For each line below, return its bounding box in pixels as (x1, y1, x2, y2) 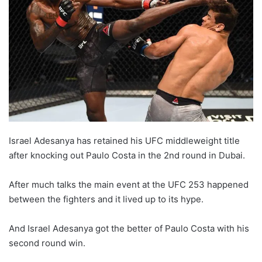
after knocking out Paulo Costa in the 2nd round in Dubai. (9, 149, 245, 161)
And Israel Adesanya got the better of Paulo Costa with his (9, 222, 249, 234)
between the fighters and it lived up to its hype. (9, 193, 204, 205)
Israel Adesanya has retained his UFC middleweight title (9, 135, 240, 146)
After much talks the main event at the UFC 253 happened (9, 178, 249, 190)
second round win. (9, 237, 85, 249)
